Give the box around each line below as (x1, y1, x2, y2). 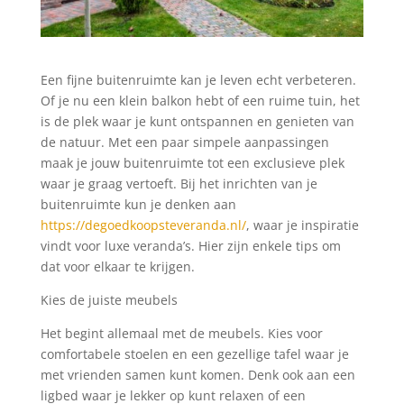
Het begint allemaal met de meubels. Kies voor (40, 324, 323, 342)
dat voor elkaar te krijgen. (40, 257, 195, 275)
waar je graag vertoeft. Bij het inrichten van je (40, 174, 317, 192)
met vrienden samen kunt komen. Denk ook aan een (40, 365, 355, 383)
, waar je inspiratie (245, 216, 359, 234)
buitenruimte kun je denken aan (40, 195, 236, 213)
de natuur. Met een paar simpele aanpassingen (40, 133, 329, 151)
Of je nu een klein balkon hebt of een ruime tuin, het (40, 91, 360, 109)
